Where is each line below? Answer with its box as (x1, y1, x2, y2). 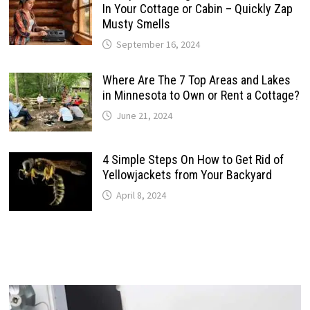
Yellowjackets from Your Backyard (102, 167, 272, 182)
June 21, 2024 (116, 109, 172, 122)
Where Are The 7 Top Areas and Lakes (102, 72, 291, 87)
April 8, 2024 (116, 188, 166, 201)
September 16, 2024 (116, 37, 200, 51)
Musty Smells (102, 16, 170, 31)
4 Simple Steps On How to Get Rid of (102, 152, 284, 167)
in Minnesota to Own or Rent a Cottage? (102, 87, 300, 102)
